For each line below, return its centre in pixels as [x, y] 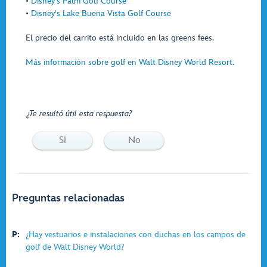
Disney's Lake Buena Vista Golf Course [101, 13]
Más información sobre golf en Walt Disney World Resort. [130, 62]
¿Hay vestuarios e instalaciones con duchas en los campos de [136, 235]
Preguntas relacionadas [68, 198]
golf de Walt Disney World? [75, 247]
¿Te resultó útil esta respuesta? [79, 114]
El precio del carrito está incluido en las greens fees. [120, 38]
